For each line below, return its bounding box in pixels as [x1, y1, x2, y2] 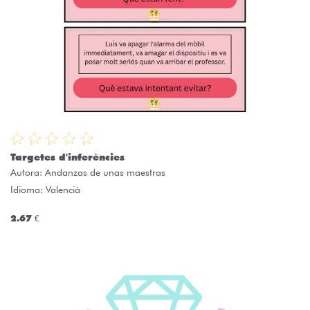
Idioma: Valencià [10, 184, 80, 196]
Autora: [10, 167, 45, 179]
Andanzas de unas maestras [45, 167, 165, 179]
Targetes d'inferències [10, 152, 125, 163]
